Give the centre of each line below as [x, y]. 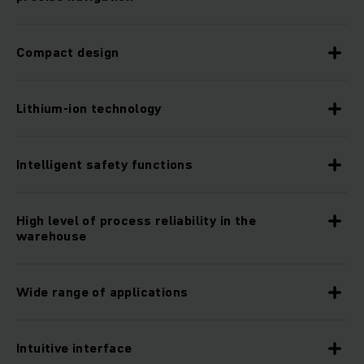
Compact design [68, 52]
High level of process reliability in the [136, 221]
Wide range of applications [102, 292]
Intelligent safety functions [105, 165]
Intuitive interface [74, 348]
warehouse [52, 236]
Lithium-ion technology [89, 108]
